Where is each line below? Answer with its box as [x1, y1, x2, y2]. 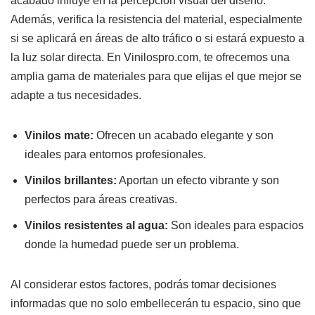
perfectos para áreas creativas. [25, 193, 177, 205]
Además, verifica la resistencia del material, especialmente [11, 13, 302, 25]
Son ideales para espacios [168, 219, 304, 231]
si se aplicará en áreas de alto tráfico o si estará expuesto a [11, 32, 304, 44]
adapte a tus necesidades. [11, 89, 141, 101]
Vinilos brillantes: [25, 174, 117, 186]
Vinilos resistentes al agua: [25, 219, 168, 231]
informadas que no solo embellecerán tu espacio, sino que [11, 297, 301, 309]
